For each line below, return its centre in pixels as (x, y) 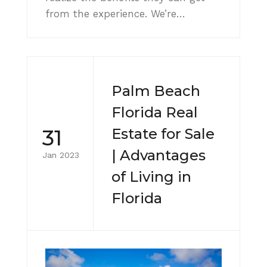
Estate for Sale (163, 133)
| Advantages (159, 155)
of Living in (151, 176)
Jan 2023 (61, 155)
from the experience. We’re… (115, 13)
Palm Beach (156, 91)
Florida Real (155, 112)
